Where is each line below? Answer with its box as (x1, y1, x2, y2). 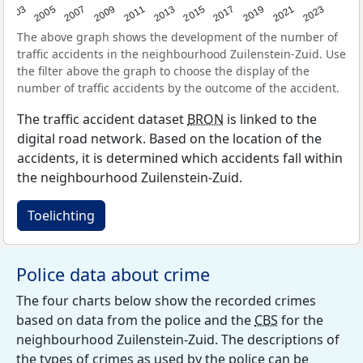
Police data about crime (16, 263, 210, 286)
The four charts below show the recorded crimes (16, 292, 316, 310)
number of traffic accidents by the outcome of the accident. (17, 80, 340, 96)
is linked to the (224, 110, 317, 128)
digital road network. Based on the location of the (17, 130, 322, 147)
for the (278, 311, 323, 329)
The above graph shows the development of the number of (17, 29, 338, 45)
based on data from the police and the (16, 311, 254, 329)
